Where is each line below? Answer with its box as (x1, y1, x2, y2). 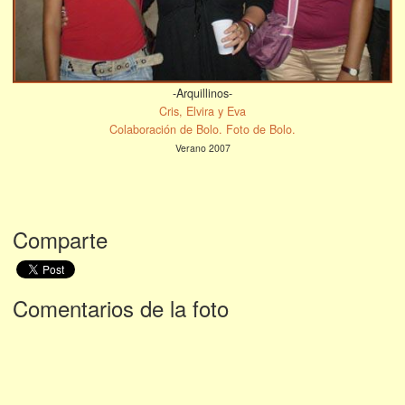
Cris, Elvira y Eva (159, 102, 246, 119)
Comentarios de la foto (13, 291, 229, 324)
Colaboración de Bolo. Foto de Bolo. (109, 120, 296, 137)
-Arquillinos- (173, 84, 232, 101)
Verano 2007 (174, 140, 231, 155)
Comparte (13, 222, 108, 255)
